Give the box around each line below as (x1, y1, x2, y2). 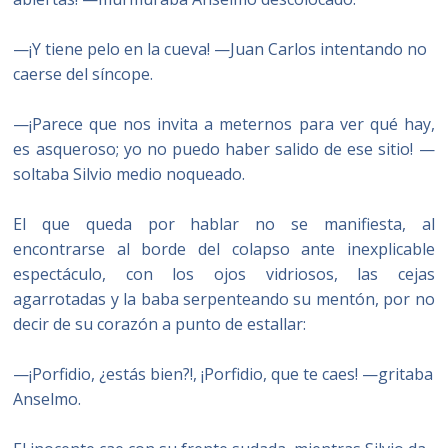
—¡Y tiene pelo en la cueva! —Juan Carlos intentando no (13, 38, 428, 60)
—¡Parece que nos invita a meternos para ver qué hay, (13, 113, 435, 135)
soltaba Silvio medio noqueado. (13, 163, 246, 185)
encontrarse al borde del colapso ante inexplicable (13, 238, 435, 260)
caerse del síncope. (13, 63, 154, 85)
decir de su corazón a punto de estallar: (13, 313, 307, 335)
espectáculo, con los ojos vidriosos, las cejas (13, 263, 435, 285)
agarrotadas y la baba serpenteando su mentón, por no (13, 288, 435, 310)
